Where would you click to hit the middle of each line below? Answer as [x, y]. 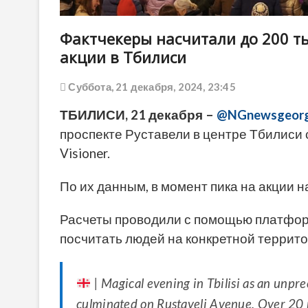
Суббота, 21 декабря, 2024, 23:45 [151, 87]
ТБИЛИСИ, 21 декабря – [138, 115]
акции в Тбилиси [123, 57]
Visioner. [85, 154]
